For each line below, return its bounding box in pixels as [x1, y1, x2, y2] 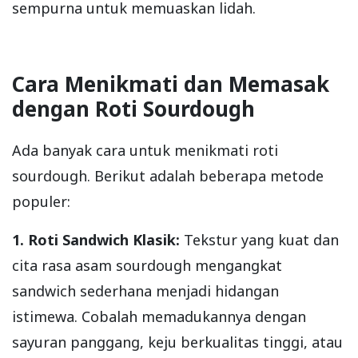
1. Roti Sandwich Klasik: [12, 229, 180, 249]
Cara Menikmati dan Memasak [12, 69, 329, 98]
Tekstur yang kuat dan [180, 229, 339, 249]
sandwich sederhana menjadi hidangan [12, 280, 279, 300]
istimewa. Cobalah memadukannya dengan [12, 306, 306, 326]
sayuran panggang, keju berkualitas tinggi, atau [12, 332, 343, 352]
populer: [12, 191, 70, 211]
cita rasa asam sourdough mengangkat [12, 255, 282, 275]
